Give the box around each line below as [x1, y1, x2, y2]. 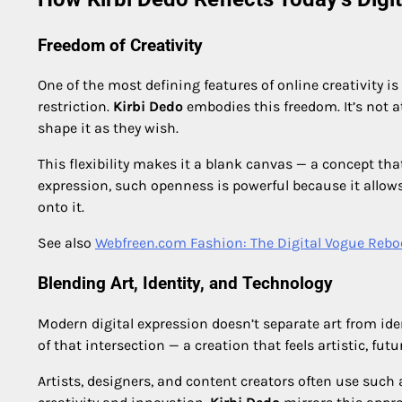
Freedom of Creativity [38, 35, 203, 56]
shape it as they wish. [38, 119, 179, 137]
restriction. [38, 98, 113, 116]
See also [38, 234, 95, 252]
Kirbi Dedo [113, 98, 183, 116]
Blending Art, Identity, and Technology [38, 274, 333, 294]
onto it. [38, 198, 84, 216]
